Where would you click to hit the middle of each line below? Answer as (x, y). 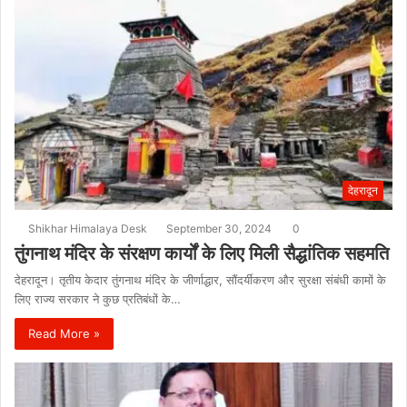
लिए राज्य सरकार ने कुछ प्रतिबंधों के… (98, 298)
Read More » (64, 333)
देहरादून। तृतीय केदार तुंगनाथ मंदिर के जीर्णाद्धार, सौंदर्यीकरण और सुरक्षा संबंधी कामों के (200, 279)
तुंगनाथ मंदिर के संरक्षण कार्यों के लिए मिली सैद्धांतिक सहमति (202, 253)
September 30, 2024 (219, 228)
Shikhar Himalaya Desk (88, 228)
